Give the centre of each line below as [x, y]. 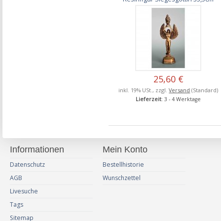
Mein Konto [125, 149]
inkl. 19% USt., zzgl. [144, 90]
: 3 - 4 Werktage [181, 99]
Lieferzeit [149, 99]
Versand [180, 90]
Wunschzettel [122, 178]
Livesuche [24, 191]
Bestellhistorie [123, 164]
